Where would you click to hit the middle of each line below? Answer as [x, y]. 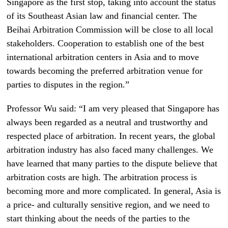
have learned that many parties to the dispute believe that [112, 163]
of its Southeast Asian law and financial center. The [102, 16]
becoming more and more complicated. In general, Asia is [114, 191]
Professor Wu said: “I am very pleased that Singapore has [113, 108]
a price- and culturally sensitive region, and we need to [108, 204]
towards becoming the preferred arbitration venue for [105, 70]
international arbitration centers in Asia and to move [103, 57]
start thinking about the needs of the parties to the [98, 218]
